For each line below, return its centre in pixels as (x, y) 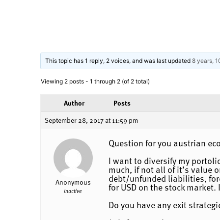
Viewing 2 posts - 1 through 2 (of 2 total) (95, 81)
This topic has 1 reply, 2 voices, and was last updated (119, 60)
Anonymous (73, 182)
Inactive (73, 191)
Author (74, 103)
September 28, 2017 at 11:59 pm (91, 120)
